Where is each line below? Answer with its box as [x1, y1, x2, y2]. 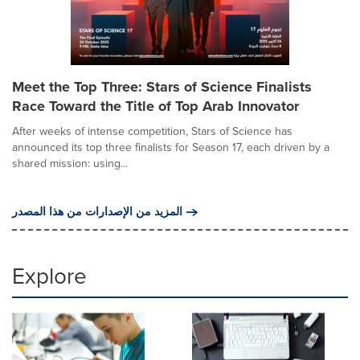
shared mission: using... [12, 154, 128, 172]
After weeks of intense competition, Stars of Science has [12, 122, 292, 140]
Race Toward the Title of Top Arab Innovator [12, 95, 299, 117]
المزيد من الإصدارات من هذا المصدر [12, 202, 182, 220]
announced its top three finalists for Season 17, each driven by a [12, 138, 329, 156]
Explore [12, 259, 87, 292]
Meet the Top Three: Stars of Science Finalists [12, 76, 312, 97]
